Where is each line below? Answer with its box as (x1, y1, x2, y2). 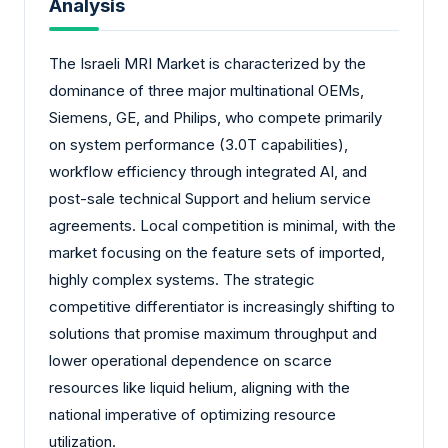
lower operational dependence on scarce (49, 350, 332, 370)
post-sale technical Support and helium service (49, 188, 371, 208)
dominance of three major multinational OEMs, (49, 80, 364, 100)
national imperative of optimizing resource (49, 404, 336, 424)
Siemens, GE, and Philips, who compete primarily (49, 107, 382, 127)
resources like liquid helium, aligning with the (49, 377, 350, 397)
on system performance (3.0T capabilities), (49, 134, 348, 154)
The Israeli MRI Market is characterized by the (49, 53, 366, 73)
